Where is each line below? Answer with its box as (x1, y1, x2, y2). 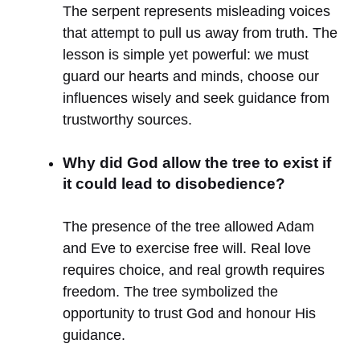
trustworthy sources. (63, 111, 192, 128)
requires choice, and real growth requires (63, 261, 325, 278)
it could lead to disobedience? (63, 174, 285, 192)
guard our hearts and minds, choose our (63, 67, 319, 84)
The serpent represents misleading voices (63, 2, 330, 19)
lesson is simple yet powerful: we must (63, 46, 309, 63)
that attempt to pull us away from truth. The (63, 24, 337, 41)
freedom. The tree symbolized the (63, 283, 278, 300)
